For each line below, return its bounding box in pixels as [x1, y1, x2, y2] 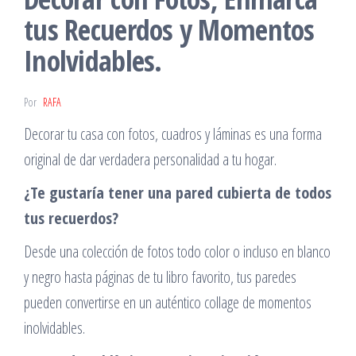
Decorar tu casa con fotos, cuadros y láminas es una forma [24, 122, 322, 145]
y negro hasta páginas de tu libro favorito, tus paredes [24, 265, 296, 288]
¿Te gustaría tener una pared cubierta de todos [24, 181, 331, 203]
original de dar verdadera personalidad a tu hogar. [24, 148, 277, 170]
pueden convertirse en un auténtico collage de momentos [24, 291, 311, 313]
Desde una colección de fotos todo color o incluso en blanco [24, 240, 331, 262]
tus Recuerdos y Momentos [24, 10, 315, 49]
